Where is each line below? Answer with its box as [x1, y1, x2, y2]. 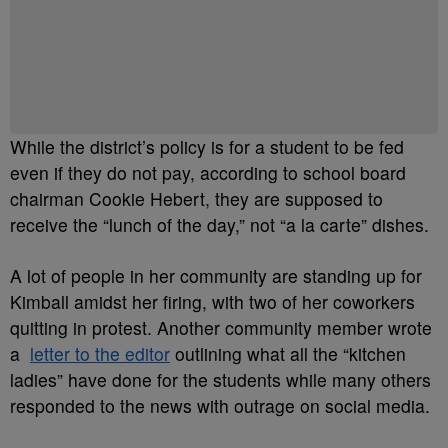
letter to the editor [30, 341, 170, 366]
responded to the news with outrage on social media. [10, 393, 430, 418]
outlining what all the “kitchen [170, 341, 406, 366]
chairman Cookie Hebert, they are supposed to [10, 186, 383, 211]
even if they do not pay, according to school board [10, 160, 406, 185]
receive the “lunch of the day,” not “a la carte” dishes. [10, 212, 429, 237]
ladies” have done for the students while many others [10, 367, 431, 392]
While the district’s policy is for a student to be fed [10, 134, 404, 159]
